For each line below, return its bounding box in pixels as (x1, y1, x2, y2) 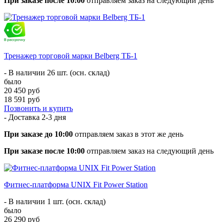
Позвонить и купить (4, 104, 73, 112)
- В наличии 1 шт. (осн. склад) (4, 197, 106, 206)
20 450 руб (4, 86, 40, 95)
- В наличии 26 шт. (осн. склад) (4, 68, 110, 77)
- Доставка (4, 112, 42, 121)
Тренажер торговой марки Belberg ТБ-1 (4, 51, 137, 60)
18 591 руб (4, 95, 40, 104)
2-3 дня (42, 112, 66, 121)
